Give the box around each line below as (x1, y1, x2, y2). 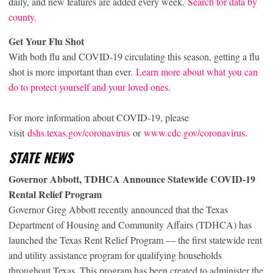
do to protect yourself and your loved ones (9, 80, 168, 93)
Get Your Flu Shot (9, 34, 84, 48)
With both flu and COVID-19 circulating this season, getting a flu (9, 49, 260, 63)
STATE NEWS (9, 147, 73, 167)
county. (9, 10, 37, 23)
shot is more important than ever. (9, 65, 136, 78)
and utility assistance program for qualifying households (9, 248, 222, 261)
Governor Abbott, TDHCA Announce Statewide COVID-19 (9, 171, 255, 186)
